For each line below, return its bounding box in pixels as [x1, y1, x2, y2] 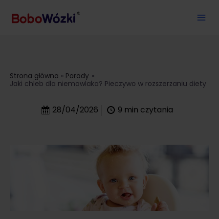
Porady [66, 70, 89, 81]
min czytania [124, 104, 173, 116]
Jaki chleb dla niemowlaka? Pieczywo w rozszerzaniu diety [10, 78, 206, 88]
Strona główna [10, 70, 59, 81]
